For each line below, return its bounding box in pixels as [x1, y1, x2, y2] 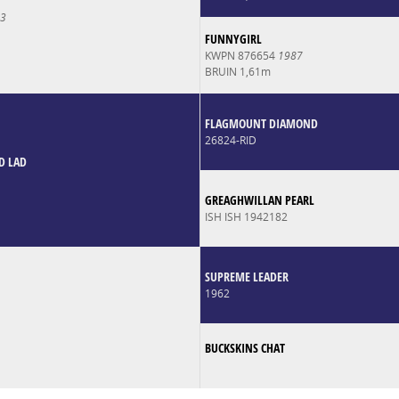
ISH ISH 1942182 [204, 208, 288, 224]
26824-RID [204, 132, 256, 148]
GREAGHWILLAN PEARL [204, 191, 314, 208]
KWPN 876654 [204, 47, 278, 63]
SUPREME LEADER [204, 267, 289, 285]
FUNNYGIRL [204, 29, 262, 47]
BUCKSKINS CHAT [204, 338, 285, 356]
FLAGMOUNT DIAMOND [204, 114, 318, 132]
